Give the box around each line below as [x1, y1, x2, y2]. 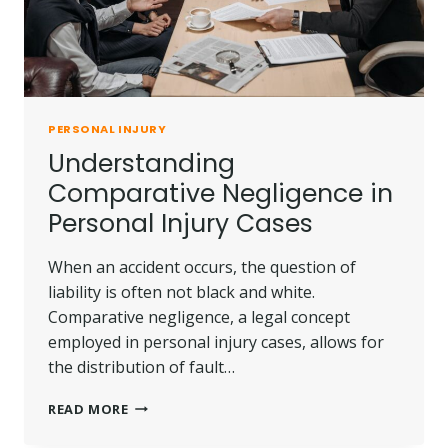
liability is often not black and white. [48, 280, 315, 303]
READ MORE [48, 399, 129, 418]
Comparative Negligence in [48, 175, 393, 211]
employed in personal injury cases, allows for [48, 330, 384, 353]
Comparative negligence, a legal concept [48, 305, 350, 328]
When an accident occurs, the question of [48, 255, 356, 278]
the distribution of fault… [48, 355, 235, 378]
